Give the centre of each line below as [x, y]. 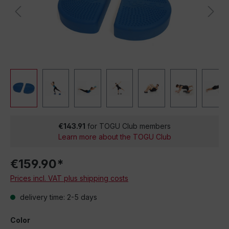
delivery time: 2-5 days [58, 197]
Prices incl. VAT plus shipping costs [69, 178]
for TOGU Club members [128, 126]
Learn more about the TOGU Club [114, 137]
